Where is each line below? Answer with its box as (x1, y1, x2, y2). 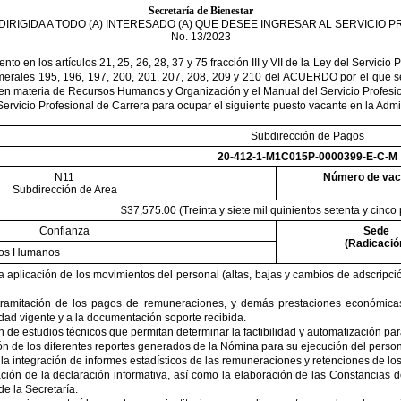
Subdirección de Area (12, 183, 117, 196)
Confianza (39, 225, 90, 237)
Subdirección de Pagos (250, 130, 364, 142)
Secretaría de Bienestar (148, 4, 253, 17)
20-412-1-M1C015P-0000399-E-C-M (217, 150, 397, 163)
